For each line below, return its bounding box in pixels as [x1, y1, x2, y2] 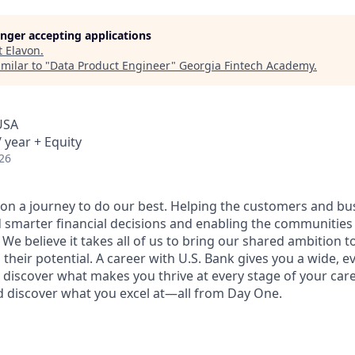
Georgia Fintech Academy [179, 58, 314, 73]
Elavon [6, 43, 40, 58]
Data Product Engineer [50, 58, 171, 73]
